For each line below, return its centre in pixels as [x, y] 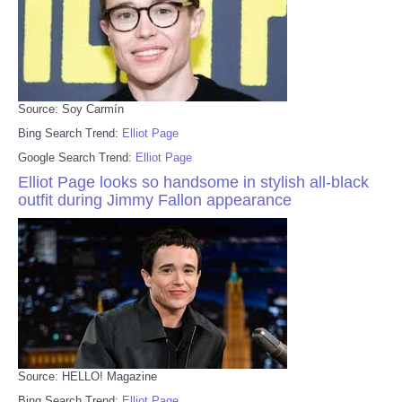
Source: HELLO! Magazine [87, 376]
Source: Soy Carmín [71, 109]
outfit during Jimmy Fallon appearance [155, 200]
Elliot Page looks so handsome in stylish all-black [193, 182]
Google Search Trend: [77, 157]
